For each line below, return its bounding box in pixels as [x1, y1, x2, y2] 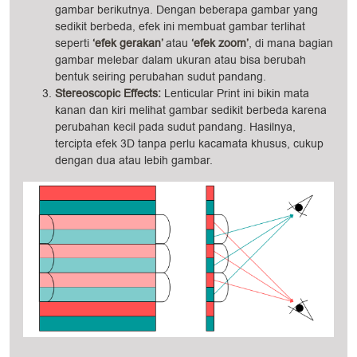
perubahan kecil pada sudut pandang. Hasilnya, [55, 120, 296, 135]
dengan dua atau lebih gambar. [55, 153, 213, 168]
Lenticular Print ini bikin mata [164, 86, 309, 101]
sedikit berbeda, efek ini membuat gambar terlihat [55, 19, 305, 34]
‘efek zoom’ [188, 36, 249, 51]
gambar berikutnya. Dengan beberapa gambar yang [55, 2, 318, 18]
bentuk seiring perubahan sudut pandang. [55, 69, 266, 84]
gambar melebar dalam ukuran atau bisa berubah [55, 53, 306, 68]
